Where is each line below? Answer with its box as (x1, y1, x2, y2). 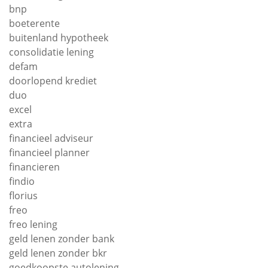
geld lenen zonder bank (9, 232, 114, 245)
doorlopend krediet (9, 74, 97, 87)
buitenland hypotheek (9, 31, 108, 44)
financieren (9, 160, 60, 173)
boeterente (9, 17, 60, 30)
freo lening (9, 218, 57, 231)
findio (9, 175, 35, 188)
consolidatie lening (9, 45, 94, 59)
